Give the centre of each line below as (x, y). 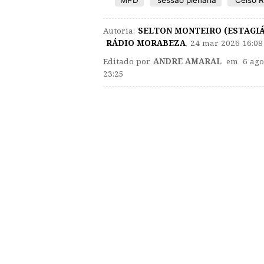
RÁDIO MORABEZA (146, 43)
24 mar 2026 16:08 (227, 43)
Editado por (127, 62)
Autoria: (119, 31)
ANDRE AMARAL (187, 62)
